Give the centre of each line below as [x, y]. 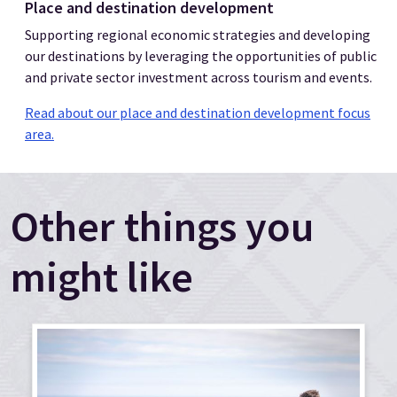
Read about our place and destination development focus [198, 113]
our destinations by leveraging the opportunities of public [201, 56]
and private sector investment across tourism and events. [198, 78]
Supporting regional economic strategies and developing [198, 35]
